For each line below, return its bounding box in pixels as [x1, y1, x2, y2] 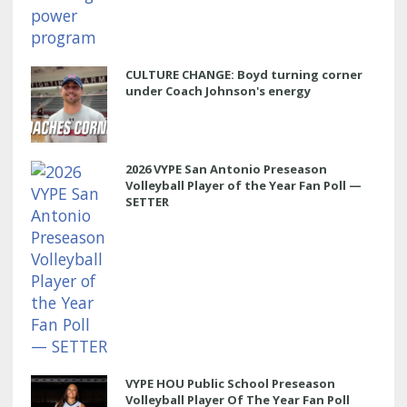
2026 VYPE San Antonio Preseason [125, 160, 327, 177]
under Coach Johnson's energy [125, 82, 311, 99]
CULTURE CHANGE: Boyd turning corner [125, 65, 362, 83]
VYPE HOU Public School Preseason [125, 374, 335, 392]
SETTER [125, 193, 169, 210]
